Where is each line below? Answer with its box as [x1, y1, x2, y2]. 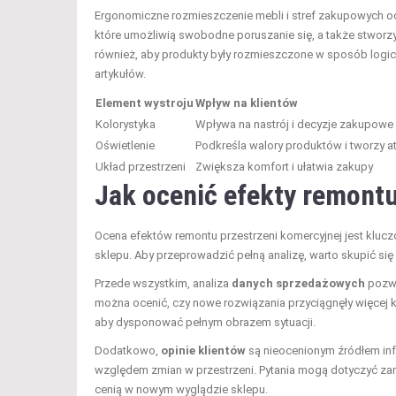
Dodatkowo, [95, 343, 161, 357]
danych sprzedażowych [232, 276, 365, 290]
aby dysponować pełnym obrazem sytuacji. [95, 315, 316, 329]
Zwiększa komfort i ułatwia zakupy [195, 159, 373, 173]
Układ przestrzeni [95, 159, 186, 173]
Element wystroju [95, 95, 194, 110]
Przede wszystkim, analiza [95, 276, 232, 290]
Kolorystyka [95, 117, 156, 131]
